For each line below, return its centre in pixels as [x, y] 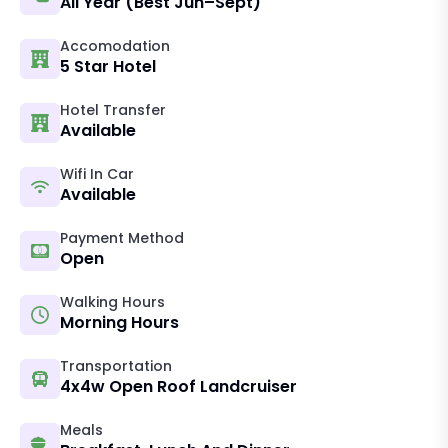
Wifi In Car [97, 173]
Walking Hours [112, 301]
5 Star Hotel [108, 66]
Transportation [116, 365]
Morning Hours [119, 322]
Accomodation [115, 45]
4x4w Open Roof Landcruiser [178, 386]
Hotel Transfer [113, 109]
